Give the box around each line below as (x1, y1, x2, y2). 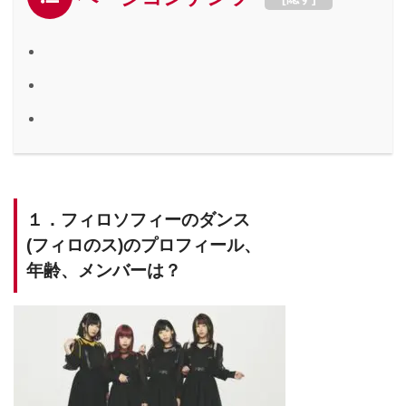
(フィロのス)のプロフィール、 (26, 236, 261, 256)
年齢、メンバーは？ (26, 261, 181, 281)
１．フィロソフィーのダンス (26, 210, 250, 230)
